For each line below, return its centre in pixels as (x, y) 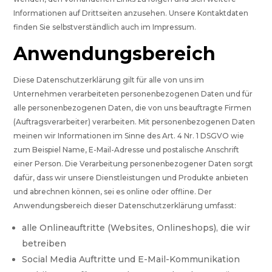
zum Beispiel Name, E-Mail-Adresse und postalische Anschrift (127, 150)
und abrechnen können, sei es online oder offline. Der (113, 192)
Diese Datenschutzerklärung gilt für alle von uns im (109, 80)
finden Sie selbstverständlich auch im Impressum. (105, 27)
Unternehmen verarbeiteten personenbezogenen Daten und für (133, 94)
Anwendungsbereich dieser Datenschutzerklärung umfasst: (125, 206)
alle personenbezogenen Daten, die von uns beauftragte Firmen (133, 108)
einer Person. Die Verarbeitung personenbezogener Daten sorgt (134, 164)
